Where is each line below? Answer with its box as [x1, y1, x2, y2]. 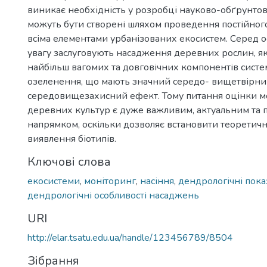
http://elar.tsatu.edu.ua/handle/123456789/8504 [27, 231, 233, 244]
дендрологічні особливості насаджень [27, 189, 199, 202]
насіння [140, 175, 174, 188]
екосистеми [27, 175, 80, 188]
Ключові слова [27, 154, 111, 170]
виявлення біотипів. [27, 132, 116, 145]
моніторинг [84, 175, 136, 188]
